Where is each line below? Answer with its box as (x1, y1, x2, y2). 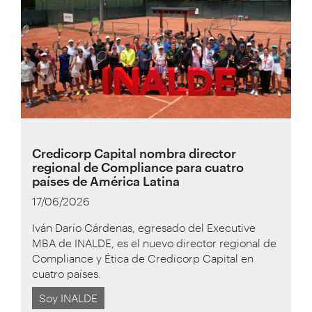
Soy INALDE (39, 290, 97, 304)
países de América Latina (32, 173, 180, 189)
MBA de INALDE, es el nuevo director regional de (32, 235, 276, 249)
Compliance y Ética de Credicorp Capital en (32, 251, 253, 265)
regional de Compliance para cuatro (32, 159, 244, 175)
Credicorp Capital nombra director (32, 145, 236, 161)
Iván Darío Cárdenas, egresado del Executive (32, 220, 256, 234)
